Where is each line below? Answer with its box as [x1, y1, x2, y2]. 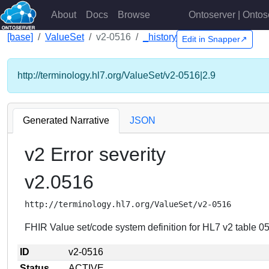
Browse [117, 10, 150, 20]
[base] [7, 32, 33, 42]
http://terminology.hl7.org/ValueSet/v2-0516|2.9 [17, 70, 216, 80]
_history [143, 32, 177, 42]
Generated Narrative [23, 115, 109, 125]
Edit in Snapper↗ [182, 34, 247, 44]
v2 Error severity [25, 144, 166, 165]
